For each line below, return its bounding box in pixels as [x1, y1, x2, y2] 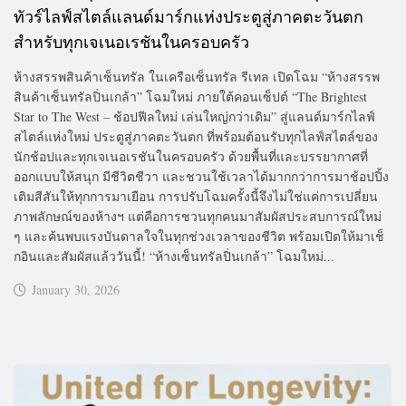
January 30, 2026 [32, 280, 120, 298]
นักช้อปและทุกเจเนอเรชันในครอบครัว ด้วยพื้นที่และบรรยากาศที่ [14, 147, 368, 165]
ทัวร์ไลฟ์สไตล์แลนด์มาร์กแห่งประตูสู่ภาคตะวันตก [14, 5, 363, 27]
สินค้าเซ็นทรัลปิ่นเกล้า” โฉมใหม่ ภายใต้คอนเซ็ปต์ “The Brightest [14, 87, 367, 105]
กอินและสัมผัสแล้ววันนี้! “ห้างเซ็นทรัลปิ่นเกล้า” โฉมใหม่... [14, 246, 334, 265]
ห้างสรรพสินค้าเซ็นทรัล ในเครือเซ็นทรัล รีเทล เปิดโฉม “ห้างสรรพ [14, 67, 380, 85]
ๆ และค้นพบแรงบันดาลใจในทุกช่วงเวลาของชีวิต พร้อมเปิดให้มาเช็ [14, 227, 384, 245]
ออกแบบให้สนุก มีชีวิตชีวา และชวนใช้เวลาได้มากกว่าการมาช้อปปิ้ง [14, 167, 389, 185]
